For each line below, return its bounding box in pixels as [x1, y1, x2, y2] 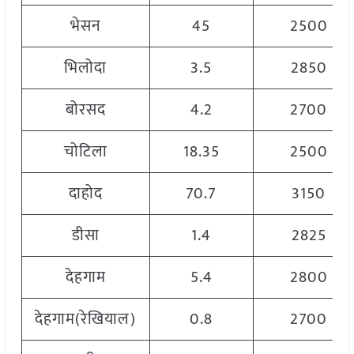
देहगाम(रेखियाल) [35, 306, 137, 333]
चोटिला [63, 138, 107, 166]
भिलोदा [64, 55, 107, 82]
